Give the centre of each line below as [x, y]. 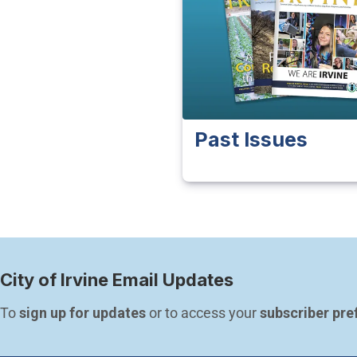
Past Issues [251, 140]
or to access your [203, 313]
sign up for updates [82, 313]
